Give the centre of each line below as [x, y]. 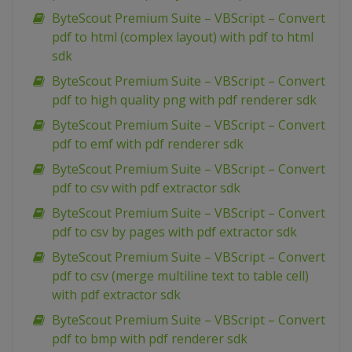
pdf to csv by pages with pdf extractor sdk [174, 232]
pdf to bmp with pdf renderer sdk [150, 339]
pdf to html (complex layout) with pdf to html [183, 37]
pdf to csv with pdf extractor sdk [146, 188]
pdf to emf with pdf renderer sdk [148, 144]
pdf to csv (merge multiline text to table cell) [180, 276]
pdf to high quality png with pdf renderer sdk [184, 100]
